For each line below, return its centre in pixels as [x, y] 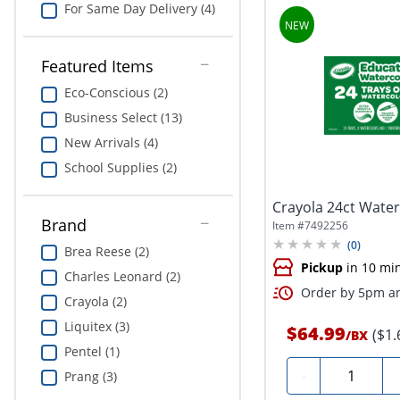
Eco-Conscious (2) [116, 93]
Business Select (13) [123, 118]
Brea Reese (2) [106, 251]
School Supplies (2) [120, 168]
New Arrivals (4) [111, 143]
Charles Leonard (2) [122, 276]
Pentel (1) [92, 351]
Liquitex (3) [96, 326]
